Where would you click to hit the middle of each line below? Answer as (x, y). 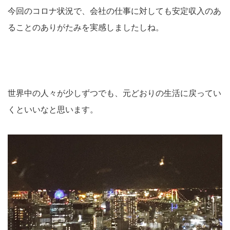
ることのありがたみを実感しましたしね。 (86, 28)
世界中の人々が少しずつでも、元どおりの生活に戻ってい (114, 93)
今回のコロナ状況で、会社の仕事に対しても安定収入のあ (114, 11)
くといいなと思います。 (53, 110)
